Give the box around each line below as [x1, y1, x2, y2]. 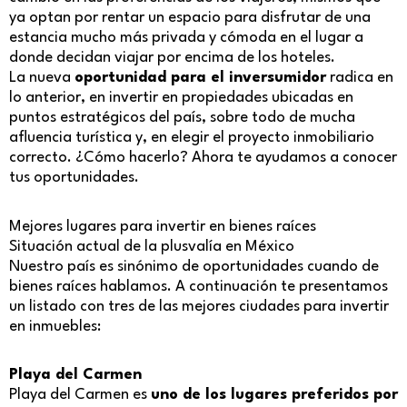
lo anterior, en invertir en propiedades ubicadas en [9, 90, 353, 106]
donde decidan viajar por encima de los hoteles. [9, 50, 335, 66]
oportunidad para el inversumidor [74, 70, 326, 86]
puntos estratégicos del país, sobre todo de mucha [9, 110, 355, 126]
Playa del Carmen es [9, 387, 151, 403]
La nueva [9, 70, 74, 86]
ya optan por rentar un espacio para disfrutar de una [9, 10, 371, 26]
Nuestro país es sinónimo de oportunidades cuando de [9, 258, 379, 274]
